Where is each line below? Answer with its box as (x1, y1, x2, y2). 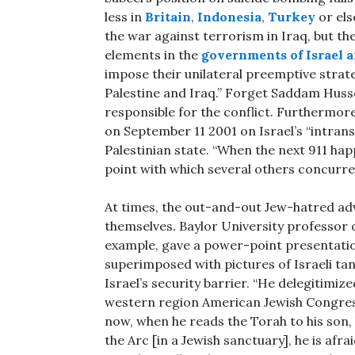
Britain (145, 9, 191, 25)
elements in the (105, 47, 201, 63)
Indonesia (197, 9, 261, 25)
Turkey (268, 9, 315, 25)
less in (105, 9, 145, 25)
